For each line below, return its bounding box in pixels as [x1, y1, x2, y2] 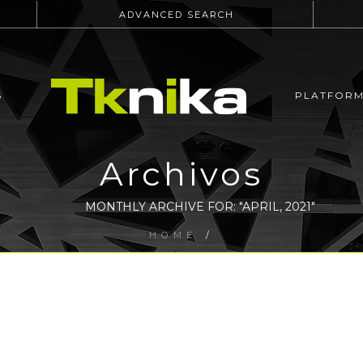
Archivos [100, 154, 263, 194]
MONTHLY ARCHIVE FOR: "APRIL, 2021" [85, 199, 315, 214]
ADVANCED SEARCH [118, 9, 234, 20]
